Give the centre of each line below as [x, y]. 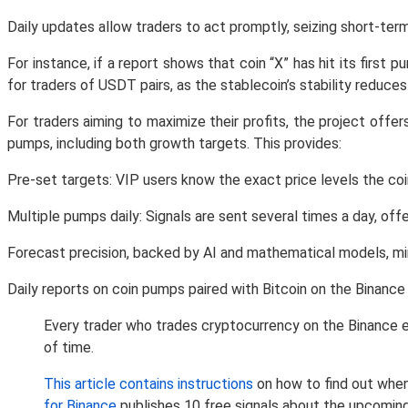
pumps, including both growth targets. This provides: [174, 143]
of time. [69, 347]
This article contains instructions [148, 383]
